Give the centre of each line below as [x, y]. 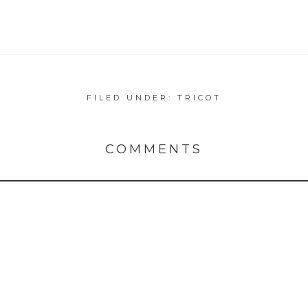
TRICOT [199, 97]
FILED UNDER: [132, 97]
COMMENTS [154, 149]
